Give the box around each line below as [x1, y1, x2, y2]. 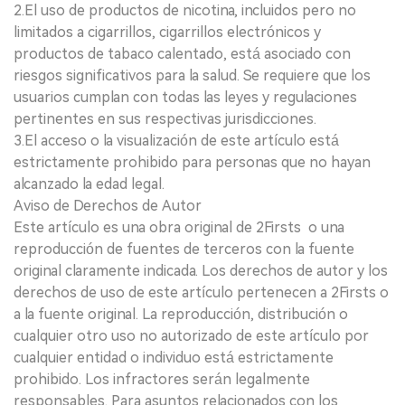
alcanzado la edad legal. [14, 174, 165, 193]
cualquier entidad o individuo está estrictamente [14, 348, 334, 366]
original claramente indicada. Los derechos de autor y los [14, 261, 388, 279]
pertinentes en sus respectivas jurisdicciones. [14, 109, 316, 127]
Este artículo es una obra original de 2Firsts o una [14, 218, 344, 236]
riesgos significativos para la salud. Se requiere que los [14, 66, 371, 84]
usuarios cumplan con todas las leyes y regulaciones [14, 88, 357, 106]
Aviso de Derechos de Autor [14, 196, 202, 214]
